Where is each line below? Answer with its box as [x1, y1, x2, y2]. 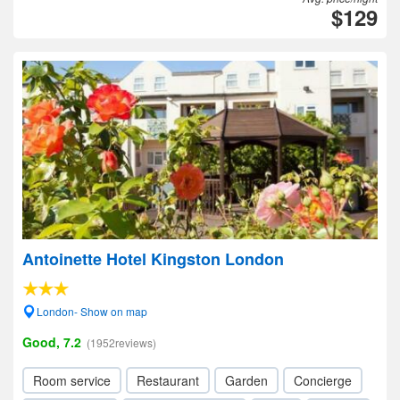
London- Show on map [37, 304, 147, 319]
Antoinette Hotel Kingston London [22, 247, 284, 271]
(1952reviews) [87, 335, 156, 350]
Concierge [294, 371, 352, 389]
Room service [33, 371, 111, 389]
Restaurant [137, 371, 199, 389]
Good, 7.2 [22, 333, 81, 351]
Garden [225, 371, 268, 389]
